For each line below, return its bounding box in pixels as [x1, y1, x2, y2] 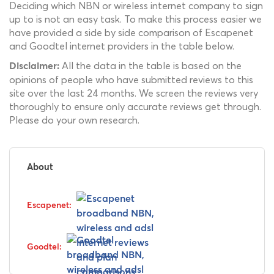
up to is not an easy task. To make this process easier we [9, 13, 262, 25]
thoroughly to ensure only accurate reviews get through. [9, 100, 261, 113]
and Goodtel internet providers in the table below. [9, 40, 234, 52]
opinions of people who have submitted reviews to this [9, 73, 253, 86]
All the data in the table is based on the [59, 59, 242, 72]
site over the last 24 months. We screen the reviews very [9, 87, 258, 99]
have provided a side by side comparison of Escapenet [9, 26, 253, 39]
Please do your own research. [9, 114, 139, 126]
